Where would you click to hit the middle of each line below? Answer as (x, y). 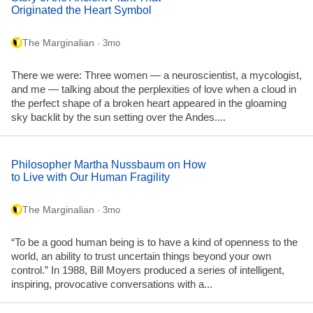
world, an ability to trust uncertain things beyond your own (141, 257)
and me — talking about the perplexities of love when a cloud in (154, 90)
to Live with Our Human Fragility (90, 177)
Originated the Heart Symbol (81, 10)
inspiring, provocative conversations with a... (112, 285)
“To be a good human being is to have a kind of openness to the (154, 243)
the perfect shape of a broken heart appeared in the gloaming (149, 104)
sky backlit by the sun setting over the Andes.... (118, 118)
